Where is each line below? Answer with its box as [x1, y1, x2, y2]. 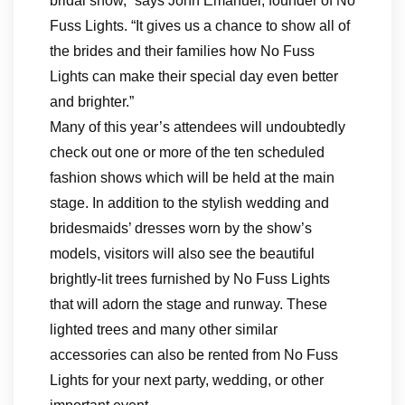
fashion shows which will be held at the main [50, 170, 334, 186]
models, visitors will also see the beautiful [50, 246, 315, 262]
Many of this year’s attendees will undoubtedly [50, 119, 345, 136]
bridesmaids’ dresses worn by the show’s [50, 221, 312, 237]
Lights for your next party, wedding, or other [50, 372, 324, 389]
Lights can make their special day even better [50, 69, 338, 85]
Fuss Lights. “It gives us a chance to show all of [50, 18, 350, 34]
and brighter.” [50, 94, 134, 110]
